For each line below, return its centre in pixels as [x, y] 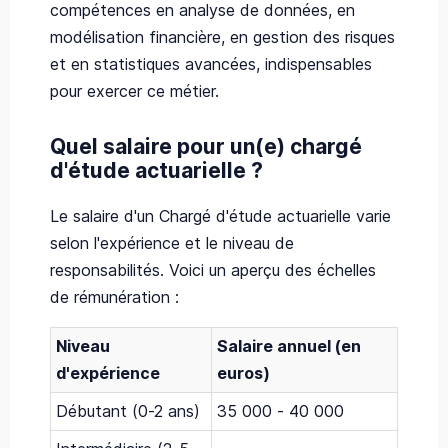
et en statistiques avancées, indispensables [211, 63]
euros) [243, 372]
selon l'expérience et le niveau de [172, 242]
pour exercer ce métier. [134, 90]
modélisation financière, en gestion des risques [222, 36]
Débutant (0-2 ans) [128, 410]
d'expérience [108, 372]
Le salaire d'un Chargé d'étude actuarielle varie [220, 215]
